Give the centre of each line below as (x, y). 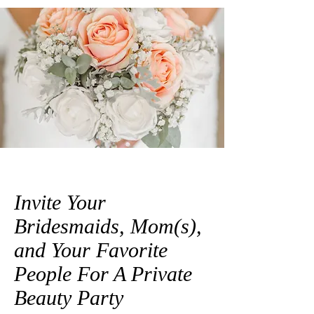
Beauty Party (69, 297)
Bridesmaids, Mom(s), (108, 226)
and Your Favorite (91, 250)
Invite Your (60, 202)
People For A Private (103, 273)
